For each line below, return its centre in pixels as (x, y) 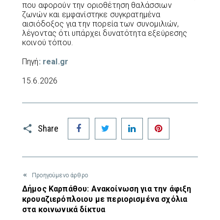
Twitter (128, 121)
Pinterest (184, 121)
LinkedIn (157, 121)
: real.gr (54, 62)
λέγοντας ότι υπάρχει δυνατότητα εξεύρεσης (105, 33)
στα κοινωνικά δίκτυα (64, 210)
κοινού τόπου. (48, 43)
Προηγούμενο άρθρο (60, 176)
